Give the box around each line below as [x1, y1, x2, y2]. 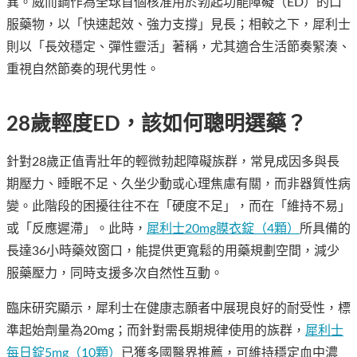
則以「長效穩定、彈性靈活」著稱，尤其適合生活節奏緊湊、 [6, 41, 351, 54]
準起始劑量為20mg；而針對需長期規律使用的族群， [6, 324, 305, 338]
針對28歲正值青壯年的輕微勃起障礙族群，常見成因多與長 [6, 155, 339, 169]
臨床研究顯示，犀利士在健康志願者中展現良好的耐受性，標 [6, 302, 351, 316]
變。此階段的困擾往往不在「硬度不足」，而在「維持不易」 [6, 200, 351, 214]
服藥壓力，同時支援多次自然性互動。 [6, 267, 223, 280]
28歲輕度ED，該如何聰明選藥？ [6, 114, 307, 135]
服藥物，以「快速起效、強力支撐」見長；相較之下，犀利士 [6, 18, 351, 32]
